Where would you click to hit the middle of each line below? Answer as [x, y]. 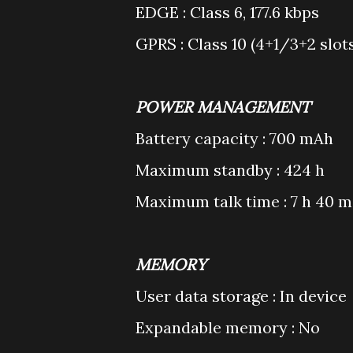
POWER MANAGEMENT [223, 107]
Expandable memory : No [228, 327]
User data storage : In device [241, 296]
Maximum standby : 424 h [230, 170]
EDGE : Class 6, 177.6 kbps [227, 12]
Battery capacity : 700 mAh [234, 138]
